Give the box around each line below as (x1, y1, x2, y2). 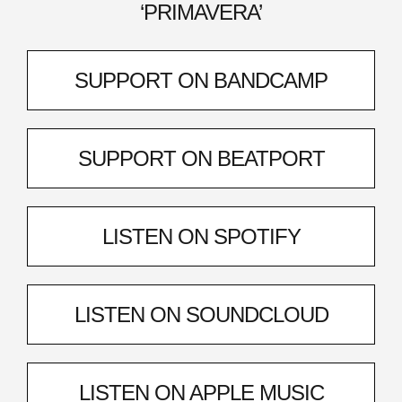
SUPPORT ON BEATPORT (77, 146, 325, 170)
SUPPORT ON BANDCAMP (74, 68, 328, 92)
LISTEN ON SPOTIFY (101, 224, 301, 249)
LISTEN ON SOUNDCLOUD (74, 302, 328, 327)
